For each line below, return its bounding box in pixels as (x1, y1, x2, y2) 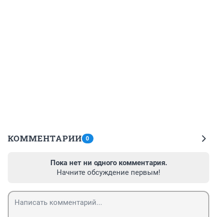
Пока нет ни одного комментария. (50, 158, 167, 168)
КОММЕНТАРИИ (8, 133, 82, 144)
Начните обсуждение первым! (57, 168, 160, 177)
